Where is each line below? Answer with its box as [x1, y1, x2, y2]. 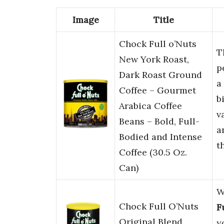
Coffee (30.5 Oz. [119, 146, 187, 158]
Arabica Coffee [119, 100, 182, 112]
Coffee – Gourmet [119, 84, 196, 96]
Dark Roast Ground [119, 69, 202, 81]
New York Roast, [119, 53, 189, 65]
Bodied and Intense [119, 131, 202, 143]
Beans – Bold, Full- [119, 115, 199, 127]
